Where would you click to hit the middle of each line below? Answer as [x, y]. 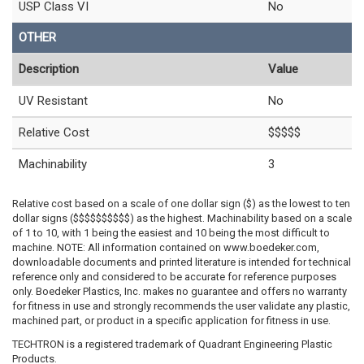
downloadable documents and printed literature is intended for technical [182, 262]
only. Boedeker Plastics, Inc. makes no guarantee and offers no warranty [180, 292]
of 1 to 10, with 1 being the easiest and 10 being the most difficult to [171, 233]
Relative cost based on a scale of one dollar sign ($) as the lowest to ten [181, 204]
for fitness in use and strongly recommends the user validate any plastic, [181, 306]
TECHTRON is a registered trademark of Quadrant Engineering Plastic [172, 344]
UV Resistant [53, 101]
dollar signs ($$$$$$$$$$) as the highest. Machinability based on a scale [182, 219]
